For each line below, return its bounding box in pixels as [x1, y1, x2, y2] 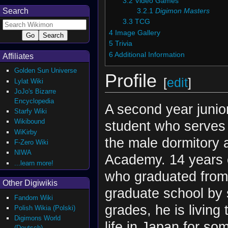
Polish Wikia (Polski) [14, 204, 76, 212]
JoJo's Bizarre [14, 87, 56, 95]
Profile [104, 71, 157, 92]
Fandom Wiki [14, 193, 53, 202]
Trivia [115, 40, 132, 48]
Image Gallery [115, 28, 160, 37]
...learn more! [14, 159, 54, 167]
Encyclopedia [14, 97, 54, 105]
